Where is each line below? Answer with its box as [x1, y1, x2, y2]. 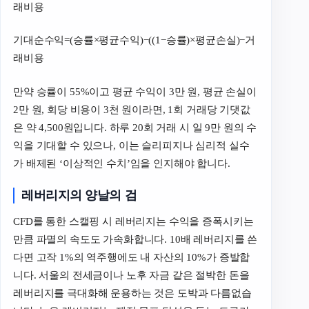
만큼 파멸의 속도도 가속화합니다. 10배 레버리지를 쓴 [13, 233, 258, 245]
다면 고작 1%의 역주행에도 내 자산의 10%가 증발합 [13, 251, 250, 263]
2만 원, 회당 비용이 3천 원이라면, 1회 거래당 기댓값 [13, 103, 250, 115]
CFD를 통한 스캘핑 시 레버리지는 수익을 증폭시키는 [13, 215, 254, 227]
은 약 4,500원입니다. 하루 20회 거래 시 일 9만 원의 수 [13, 121, 257, 133]
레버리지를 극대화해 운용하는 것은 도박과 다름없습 [13, 287, 252, 299]
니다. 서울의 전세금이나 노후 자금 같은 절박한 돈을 [13, 269, 250, 281]
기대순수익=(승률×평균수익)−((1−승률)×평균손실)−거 [13, 34, 256, 46]
